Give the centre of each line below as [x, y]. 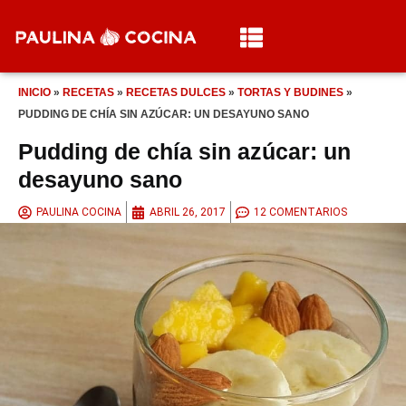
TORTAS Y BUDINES [290, 92]
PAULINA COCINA [79, 213]
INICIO [34, 92]
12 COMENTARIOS [300, 213]
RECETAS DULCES [176, 92]
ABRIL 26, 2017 [188, 213]
